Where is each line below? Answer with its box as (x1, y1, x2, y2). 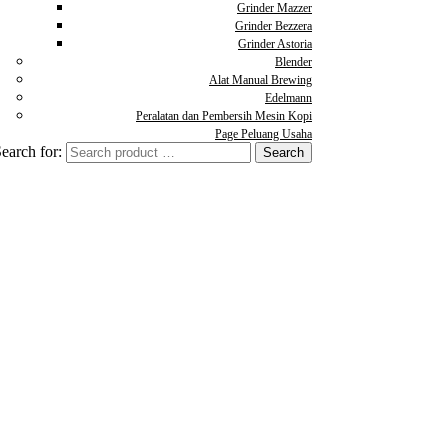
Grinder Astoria (238, 36, 312, 51)
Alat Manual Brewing (209, 72, 312, 87)
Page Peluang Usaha (215, 126, 312, 141)
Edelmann (265, 90, 312, 105)
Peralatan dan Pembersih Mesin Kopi (136, 108, 312, 123)
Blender (275, 54, 312, 69)
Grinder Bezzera (235, 18, 312, 33)
